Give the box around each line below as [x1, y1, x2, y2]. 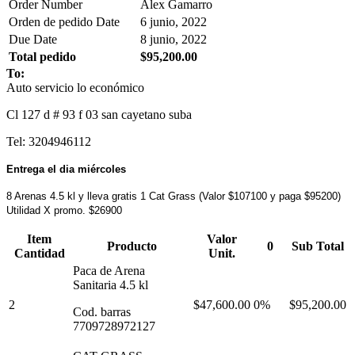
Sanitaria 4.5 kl [73, 277, 148, 292]
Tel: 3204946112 [6, 134, 91, 148]
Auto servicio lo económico [6, 80, 144, 94]
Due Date [9, 32, 57, 46]
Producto [106, 239, 157, 253]
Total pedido [9, 49, 76, 63]
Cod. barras [73, 304, 131, 319]
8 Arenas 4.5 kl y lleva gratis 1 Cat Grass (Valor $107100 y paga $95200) [6, 189, 341, 202]
